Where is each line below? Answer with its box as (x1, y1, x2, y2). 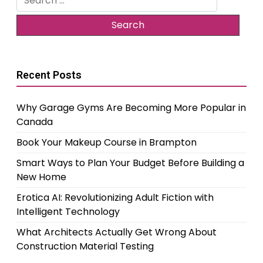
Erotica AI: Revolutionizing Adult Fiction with (16, 190, 214, 204)
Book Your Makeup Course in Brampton (16, 135, 197, 149)
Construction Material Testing (16, 239, 154, 253)
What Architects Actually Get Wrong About (16, 225, 217, 239)
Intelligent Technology (16, 204, 120, 218)
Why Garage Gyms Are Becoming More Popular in (16, 100, 246, 114)
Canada (16, 114, 53, 129)
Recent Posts (16, 68, 82, 81)
